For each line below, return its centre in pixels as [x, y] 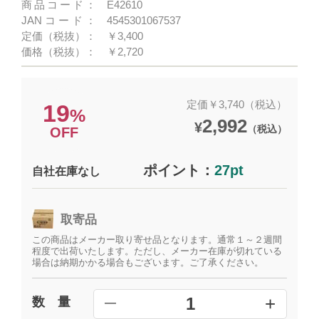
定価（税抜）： [59, 36]
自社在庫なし [67, 171]
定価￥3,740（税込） [236, 104]
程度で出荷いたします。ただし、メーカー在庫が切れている [157, 251]
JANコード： [59, 20]
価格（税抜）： [59, 52]
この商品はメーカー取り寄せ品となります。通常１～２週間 [157, 240]
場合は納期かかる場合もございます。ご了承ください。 [148, 262]
